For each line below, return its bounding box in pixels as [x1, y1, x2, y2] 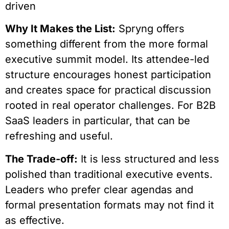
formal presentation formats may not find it [5, 198, 214, 211]
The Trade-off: [5, 152, 78, 165]
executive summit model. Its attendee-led [5, 53, 209, 66]
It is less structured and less [78, 152, 219, 165]
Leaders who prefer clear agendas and [5, 183, 193, 196]
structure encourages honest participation [5, 68, 211, 81]
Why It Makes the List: [5, 22, 116, 35]
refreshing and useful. [5, 130, 113, 143]
